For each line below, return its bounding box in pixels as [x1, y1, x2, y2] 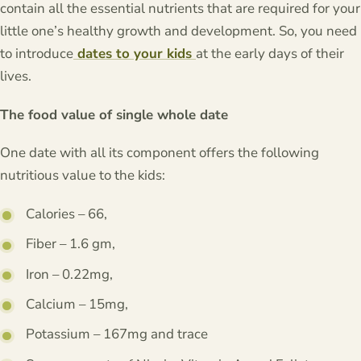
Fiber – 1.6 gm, [26, 234, 116, 254]
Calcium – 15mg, [26, 294, 129, 313]
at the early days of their [196, 44, 344, 64]
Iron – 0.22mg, [26, 264, 114, 284]
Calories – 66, [26, 204, 108, 223]
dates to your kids [73, 44, 196, 64]
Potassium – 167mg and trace [26, 325, 209, 344]
